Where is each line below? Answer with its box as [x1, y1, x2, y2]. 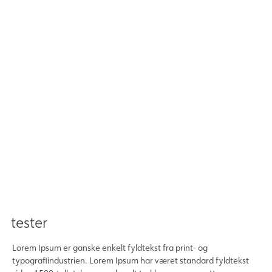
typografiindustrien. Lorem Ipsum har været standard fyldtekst [12, 255, 249, 266]
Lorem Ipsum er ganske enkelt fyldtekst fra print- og [12, 242, 208, 253]
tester [11, 212, 47, 231]
